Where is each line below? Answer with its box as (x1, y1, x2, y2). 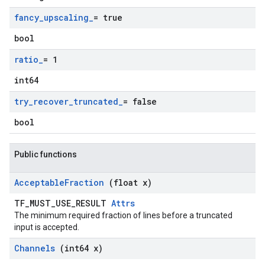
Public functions (14, 150, 77, 159)
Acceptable (14, 177, 64, 188)
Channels (14, 243, 60, 254)
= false (123, 96, 157, 107)
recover (33, 96, 69, 107)
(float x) (109, 177, 152, 188)
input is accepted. (14, 222, 79, 232)
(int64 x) (60, 243, 103, 254)
